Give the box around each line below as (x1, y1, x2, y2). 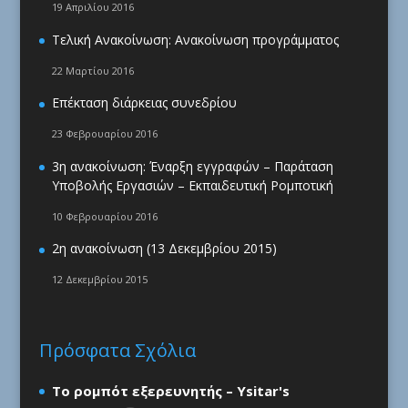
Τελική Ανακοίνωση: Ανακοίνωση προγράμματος (51, 30, 339, 48)
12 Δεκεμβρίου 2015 (51, 272, 148, 287)
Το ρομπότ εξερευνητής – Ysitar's (51, 382, 290, 401)
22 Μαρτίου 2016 (51, 63, 134, 77)
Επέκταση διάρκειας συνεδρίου (51, 94, 237, 112)
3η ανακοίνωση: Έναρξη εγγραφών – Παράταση (51, 157, 333, 175)
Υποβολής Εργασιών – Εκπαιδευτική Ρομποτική (51, 176, 333, 194)
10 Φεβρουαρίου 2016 (51, 209, 158, 223)
